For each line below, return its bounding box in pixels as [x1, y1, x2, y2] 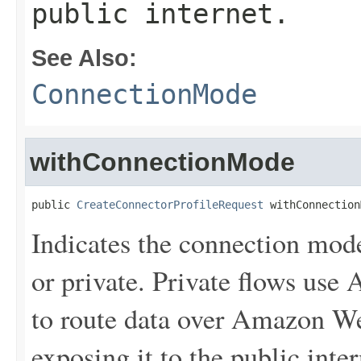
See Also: [31, 44, 137, 71]
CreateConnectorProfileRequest [77, 198, 263, 211]
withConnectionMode [30, 147, 295, 176]
